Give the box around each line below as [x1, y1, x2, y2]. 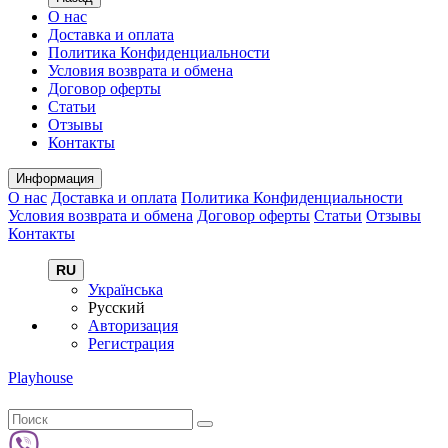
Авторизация [88, 317, 178, 334]
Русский [88, 299, 145, 316]
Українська [88, 281, 163, 298]
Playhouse [8, 369, 73, 386]
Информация [16, 171, 94, 186]
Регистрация [88, 335, 174, 352]
